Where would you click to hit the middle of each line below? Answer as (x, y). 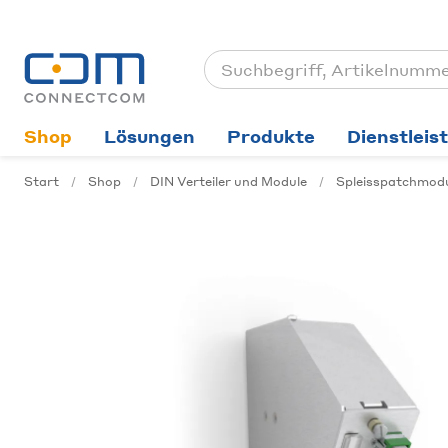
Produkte (271, 136)
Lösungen (149, 136)
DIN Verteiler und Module (228, 181)
